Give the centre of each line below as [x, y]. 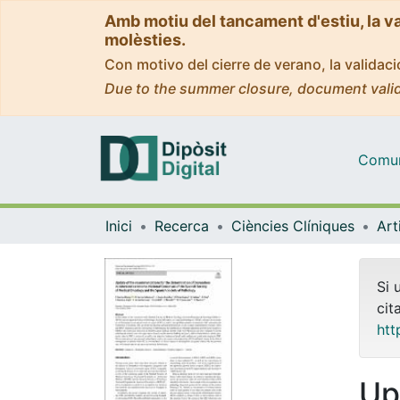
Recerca [182, 225]
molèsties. [145, 40]
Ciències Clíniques [293, 225]
